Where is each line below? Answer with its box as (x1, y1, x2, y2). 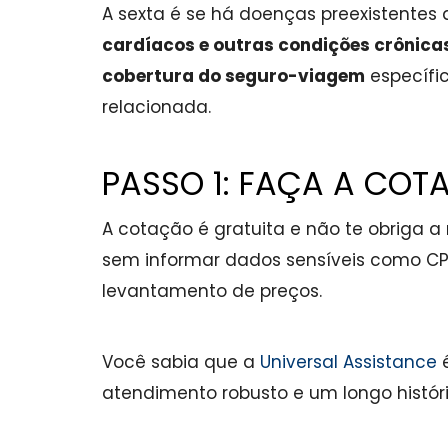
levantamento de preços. (102, 279, 322, 303)
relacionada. (102, 95, 211, 119)
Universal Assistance (260, 350, 437, 374)
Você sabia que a (102, 350, 260, 374)
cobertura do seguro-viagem (102, 64, 365, 88)
